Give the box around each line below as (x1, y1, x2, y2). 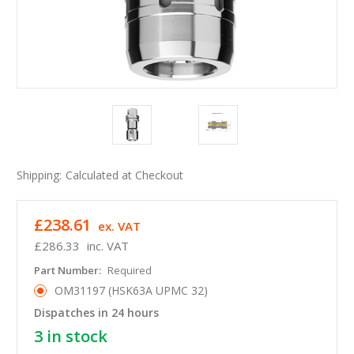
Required (107, 263, 152, 278)
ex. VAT (97, 218, 141, 235)
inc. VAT (86, 238, 129, 254)
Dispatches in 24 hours (34, 305, 159, 321)
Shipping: (17, 168, 62, 183)
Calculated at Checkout (65, 168, 183, 183)
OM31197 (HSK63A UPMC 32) (54, 283, 208, 299)
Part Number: (34, 263, 104, 278)
